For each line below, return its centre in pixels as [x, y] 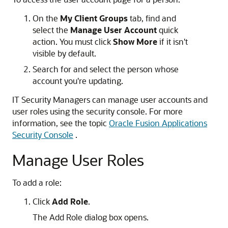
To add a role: [37, 182]
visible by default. [64, 53]
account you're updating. [78, 81]
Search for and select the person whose [106, 69]
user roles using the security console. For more [97, 111]
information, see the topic [61, 123]
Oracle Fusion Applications [158, 123]
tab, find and [152, 18]
